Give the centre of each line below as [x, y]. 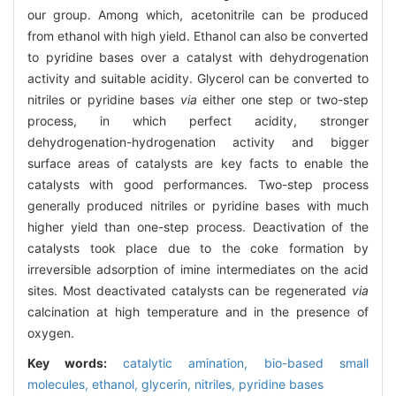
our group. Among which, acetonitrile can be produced [198, 14]
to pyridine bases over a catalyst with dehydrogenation [198, 57]
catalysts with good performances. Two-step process [198, 184]
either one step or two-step [283, 99]
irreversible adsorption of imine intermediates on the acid [198, 269]
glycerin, [168, 384]
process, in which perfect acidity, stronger [198, 120]
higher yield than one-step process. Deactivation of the [198, 226]
